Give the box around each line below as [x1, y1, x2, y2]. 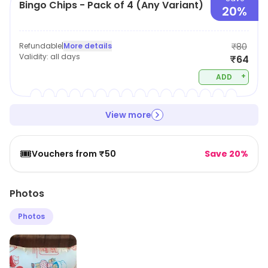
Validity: [19, 51, 50, 62]
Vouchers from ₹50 [32, 148, 116, 160]
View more [105, 109, 151, 121]
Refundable [19, 41, 62, 51]
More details [63, 41, 112, 51]
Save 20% [205, 148, 248, 160]
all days [50, 51, 80, 62]
